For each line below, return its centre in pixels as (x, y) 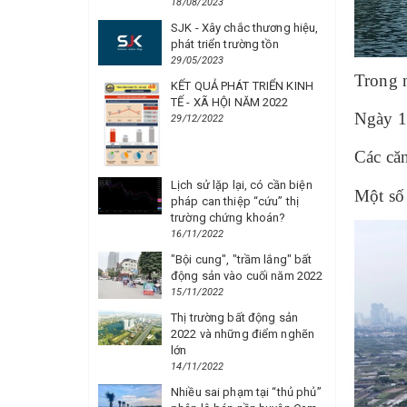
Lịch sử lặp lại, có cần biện (242, 184)
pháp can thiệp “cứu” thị (235, 201)
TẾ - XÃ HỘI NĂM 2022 (230, 102)
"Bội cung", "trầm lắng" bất (242, 259)
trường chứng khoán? (228, 217)
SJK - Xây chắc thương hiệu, (245, 28)
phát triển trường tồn (225, 44)
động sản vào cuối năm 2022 (247, 275)
